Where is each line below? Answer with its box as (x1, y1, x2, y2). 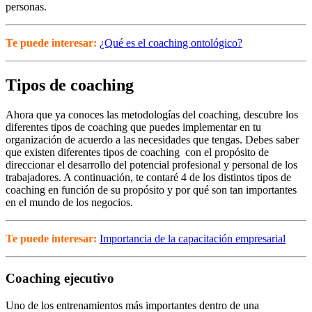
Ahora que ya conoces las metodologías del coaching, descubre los (6, 109, 298, 121)
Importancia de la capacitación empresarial (100, 233, 286, 245)
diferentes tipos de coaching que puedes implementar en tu (6, 121, 261, 134)
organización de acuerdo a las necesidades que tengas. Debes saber (6, 134, 299, 146)
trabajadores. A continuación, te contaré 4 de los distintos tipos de (6, 171, 291, 184)
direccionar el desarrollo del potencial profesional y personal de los (6, 159, 297, 171)
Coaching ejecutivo (6, 270, 114, 286)
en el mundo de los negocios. (6, 196, 133, 209)
